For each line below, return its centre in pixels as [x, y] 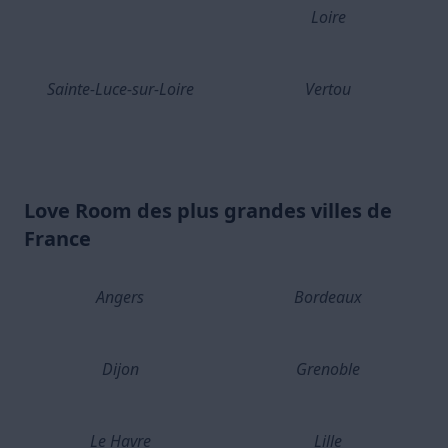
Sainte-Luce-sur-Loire [120, 89]
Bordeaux [328, 297]
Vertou [328, 89]
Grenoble [328, 369]
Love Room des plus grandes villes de [208, 211]
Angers [120, 297]
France [57, 239]
